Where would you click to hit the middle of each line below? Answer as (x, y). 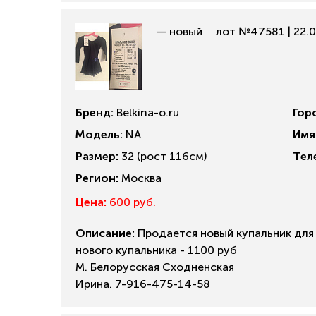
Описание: (105, 233)
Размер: (97, 156)
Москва (140, 178)
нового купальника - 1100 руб (156, 250)
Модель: (99, 134)
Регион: (97, 178)
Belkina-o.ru (146, 113)
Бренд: (95, 113)
